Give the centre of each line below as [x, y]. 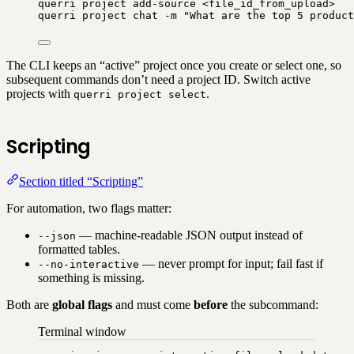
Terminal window [82, 331]
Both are [29, 305]
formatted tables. [79, 249]
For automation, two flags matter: [89, 208]
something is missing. [91, 278]
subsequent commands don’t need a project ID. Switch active [158, 79]
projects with [40, 94]
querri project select [140, 94]
